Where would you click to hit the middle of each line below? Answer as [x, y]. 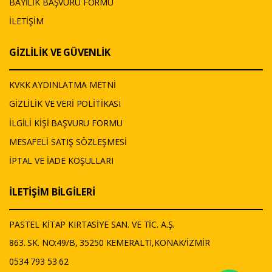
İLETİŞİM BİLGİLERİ [52, 192]
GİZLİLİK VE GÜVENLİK [60, 52]
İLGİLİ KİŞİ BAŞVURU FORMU [66, 123]
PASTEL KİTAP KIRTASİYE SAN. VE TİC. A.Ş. [92, 225]
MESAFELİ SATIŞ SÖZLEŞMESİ [68, 141]
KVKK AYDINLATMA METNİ [63, 85]
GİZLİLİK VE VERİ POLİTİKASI [65, 104]
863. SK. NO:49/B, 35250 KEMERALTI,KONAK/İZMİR [110, 243]
